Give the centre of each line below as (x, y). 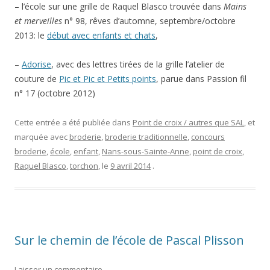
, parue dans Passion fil (201, 78)
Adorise (36, 64)
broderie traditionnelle (146, 137)
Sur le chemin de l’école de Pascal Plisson (129, 240)
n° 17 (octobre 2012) (55, 93)
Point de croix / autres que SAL (188, 122)
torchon (84, 165)
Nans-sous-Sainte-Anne (146, 151)
